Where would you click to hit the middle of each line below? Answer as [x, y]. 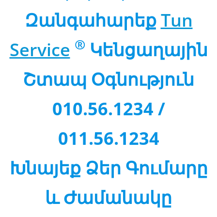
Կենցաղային [146, 49]
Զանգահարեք [93, 20]
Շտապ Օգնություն [108, 79]
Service [40, 49]
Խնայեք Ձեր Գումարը [108, 168]
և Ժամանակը [108, 197]
